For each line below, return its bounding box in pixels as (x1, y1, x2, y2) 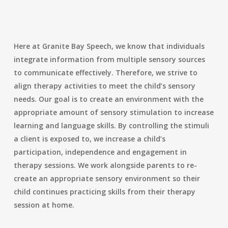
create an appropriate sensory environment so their (13, 174, 200, 183)
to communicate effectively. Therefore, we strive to (13, 68, 197, 77)
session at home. (13, 200, 74, 210)
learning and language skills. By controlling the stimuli (13, 121, 209, 130)
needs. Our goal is (13, 94, 77, 104)
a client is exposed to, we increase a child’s (13, 134, 165, 144)
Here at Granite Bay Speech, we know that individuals (13, 41, 205, 51)
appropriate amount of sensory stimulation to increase (13, 107, 214, 117)
